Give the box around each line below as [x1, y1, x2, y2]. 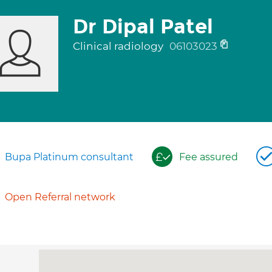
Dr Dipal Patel [72, 15, 213, 39]
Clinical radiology [72, 40, 166, 52]
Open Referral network [5, 191, 115, 203]
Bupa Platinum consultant [5, 151, 134, 163]
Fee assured [179, 151, 238, 163]
